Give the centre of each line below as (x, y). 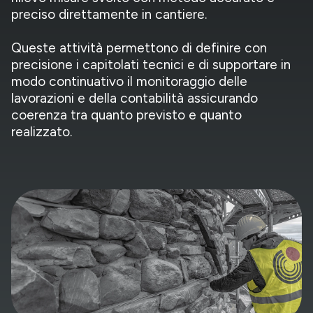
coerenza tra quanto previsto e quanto (126, 115)
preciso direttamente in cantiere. (109, 14)
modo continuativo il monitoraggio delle (129, 81)
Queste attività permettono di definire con (139, 48)
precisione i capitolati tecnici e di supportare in (151, 64)
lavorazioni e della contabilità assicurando (134, 98)
